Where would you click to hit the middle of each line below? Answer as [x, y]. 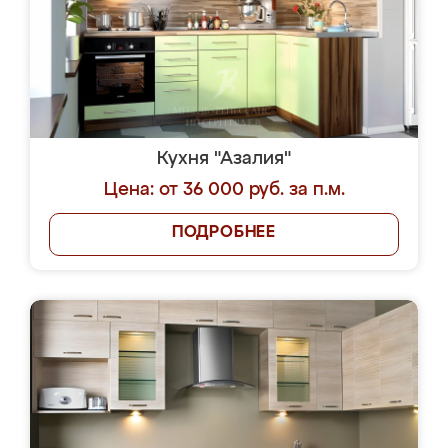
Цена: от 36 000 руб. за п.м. [224, 190]
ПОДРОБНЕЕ [224, 233]
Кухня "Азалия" [224, 159]
